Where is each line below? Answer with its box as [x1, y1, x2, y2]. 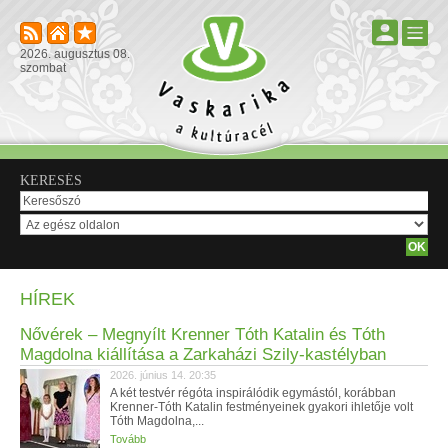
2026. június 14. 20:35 [110, 369, 216, 381]
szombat [20, 61, 66, 75]
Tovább [110, 433, 146, 445]
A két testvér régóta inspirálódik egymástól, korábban [110, 386, 396, 400]
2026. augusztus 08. [20, 47, 130, 61]
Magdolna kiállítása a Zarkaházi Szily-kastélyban [20, 345, 386, 364]
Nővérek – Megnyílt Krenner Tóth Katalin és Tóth [20, 325, 385, 344]
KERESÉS [20, 173, 82, 188]
